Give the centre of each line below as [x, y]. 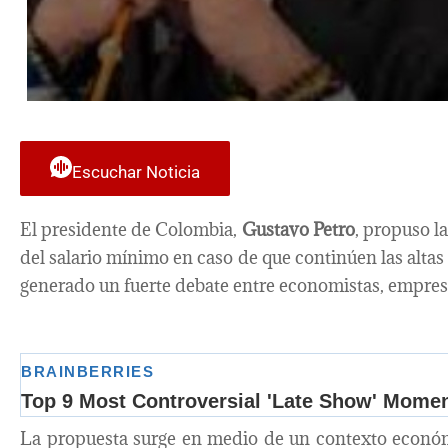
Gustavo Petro [298, 230]
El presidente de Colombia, [131, 230]
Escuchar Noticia [136, 172]
